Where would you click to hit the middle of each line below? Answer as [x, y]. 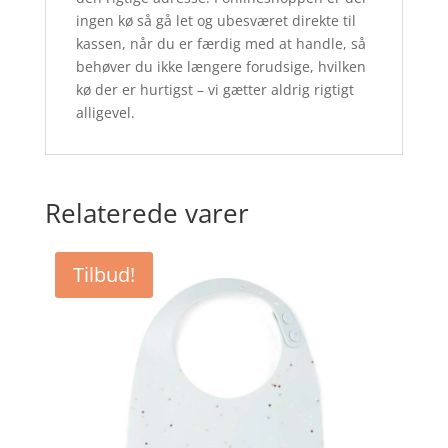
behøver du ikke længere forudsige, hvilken [220, 67]
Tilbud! [103, 275]
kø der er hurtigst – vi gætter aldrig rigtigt [214, 90]
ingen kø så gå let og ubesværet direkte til [215, 21]
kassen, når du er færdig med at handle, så [220, 44]
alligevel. [105, 113]
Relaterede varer [146, 213]
